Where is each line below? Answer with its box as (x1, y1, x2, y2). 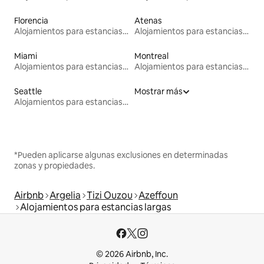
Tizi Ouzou (87, 189, 133, 202)
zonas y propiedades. (14, 160, 95, 171)
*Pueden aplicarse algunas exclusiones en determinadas (14, 150, 228, 161)
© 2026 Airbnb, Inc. (96, 249, 168, 260)
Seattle (14, 86, 42, 97)
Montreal (134, 51, 169, 62)
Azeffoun (138, 189, 178, 202)
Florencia (14, 15, 48, 27)
